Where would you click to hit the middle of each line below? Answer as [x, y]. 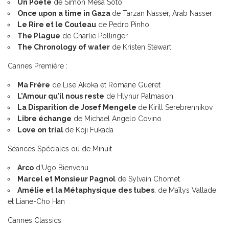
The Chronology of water [64, 47]
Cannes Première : [38, 66]
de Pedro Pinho [123, 24]
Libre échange [44, 118]
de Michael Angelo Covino [118, 118]
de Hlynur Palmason [139, 96]
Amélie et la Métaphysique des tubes [86, 190]
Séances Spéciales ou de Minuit [60, 148]
